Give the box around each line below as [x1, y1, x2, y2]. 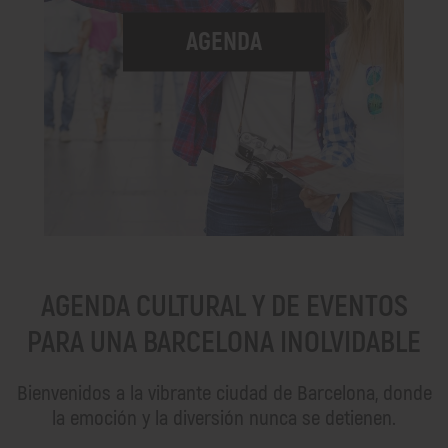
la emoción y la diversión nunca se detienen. [52, 404, 396, 432]
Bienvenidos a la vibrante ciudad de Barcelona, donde [16, 379, 432, 407]
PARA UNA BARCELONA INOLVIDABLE [27, 323, 421, 361]
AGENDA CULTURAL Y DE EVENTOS [40, 287, 408, 325]
